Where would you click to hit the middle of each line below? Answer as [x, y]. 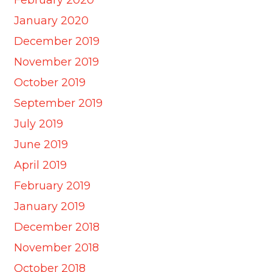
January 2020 [51, 20]
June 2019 [41, 144]
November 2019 [56, 62]
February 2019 [52, 185]
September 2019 [58, 103]
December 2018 [56, 227]
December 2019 [56, 41]
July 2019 [38, 124]
